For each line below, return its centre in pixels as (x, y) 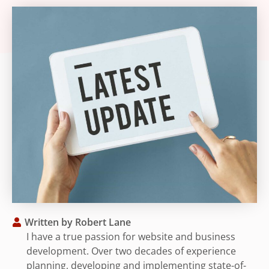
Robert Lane (102, 222)
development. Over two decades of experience (131, 251)
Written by (49, 222)
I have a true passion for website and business (131, 236)
